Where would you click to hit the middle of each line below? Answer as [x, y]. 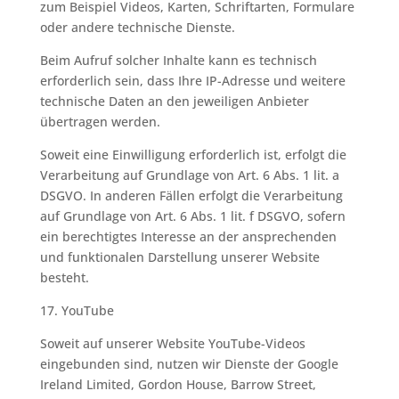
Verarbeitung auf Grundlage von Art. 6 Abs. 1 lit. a [189, 175]
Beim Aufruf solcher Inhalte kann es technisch [178, 60]
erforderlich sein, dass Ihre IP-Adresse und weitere [192, 81]
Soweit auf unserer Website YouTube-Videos [172, 343]
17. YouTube [77, 310]
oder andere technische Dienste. [137, 27]
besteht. [64, 277]
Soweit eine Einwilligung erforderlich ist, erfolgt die [193, 155]
